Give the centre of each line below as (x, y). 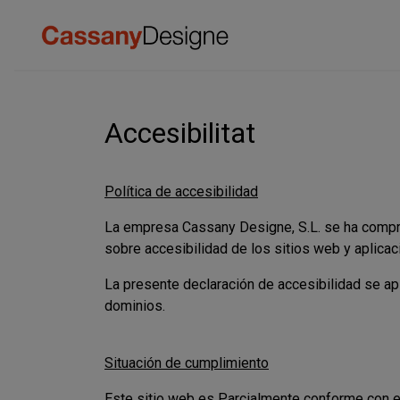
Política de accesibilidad (181, 192)
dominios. (135, 306)
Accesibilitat (180, 133)
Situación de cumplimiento (187, 363)
